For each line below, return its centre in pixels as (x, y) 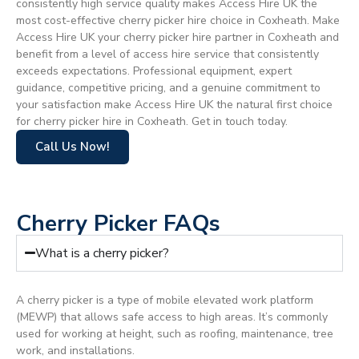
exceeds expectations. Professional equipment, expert (154, 71)
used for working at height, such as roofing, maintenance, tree (175, 333)
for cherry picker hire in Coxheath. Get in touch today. (152, 121)
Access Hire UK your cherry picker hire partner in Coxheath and (177, 37)
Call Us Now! (73, 146)
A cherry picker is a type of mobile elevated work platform (165, 300)
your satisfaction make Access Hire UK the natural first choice (174, 104)
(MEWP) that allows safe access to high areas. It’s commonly (172, 317)
